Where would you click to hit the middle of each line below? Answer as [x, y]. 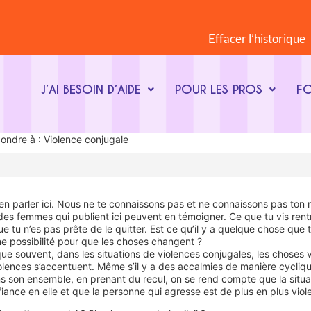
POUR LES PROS [218, 90]
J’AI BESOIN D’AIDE [90, 90]
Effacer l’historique [257, 39]
